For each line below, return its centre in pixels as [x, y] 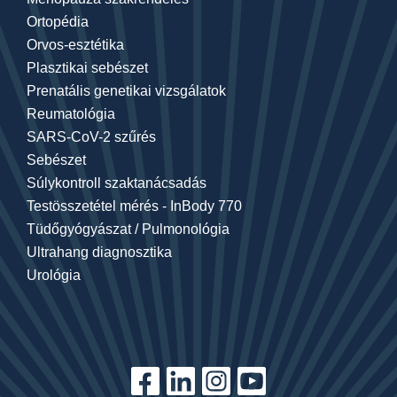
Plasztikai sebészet [87, 68]
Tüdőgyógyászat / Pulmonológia [128, 230]
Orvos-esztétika [75, 45]
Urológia [54, 276]
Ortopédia [58, 22]
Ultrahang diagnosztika [99, 253]
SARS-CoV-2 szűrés [91, 137]
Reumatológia [71, 114]
